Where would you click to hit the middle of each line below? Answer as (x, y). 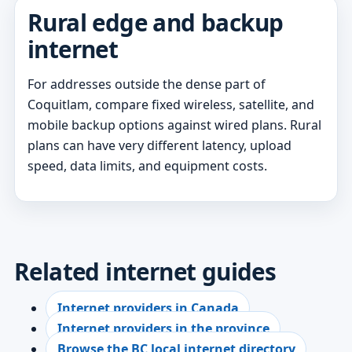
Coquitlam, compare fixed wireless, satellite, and (170, 105)
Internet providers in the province (163, 329)
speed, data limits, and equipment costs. (147, 166)
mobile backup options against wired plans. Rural (174, 125)
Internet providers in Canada (148, 308)
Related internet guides (145, 272)
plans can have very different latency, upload (159, 146)
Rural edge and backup (155, 23)
